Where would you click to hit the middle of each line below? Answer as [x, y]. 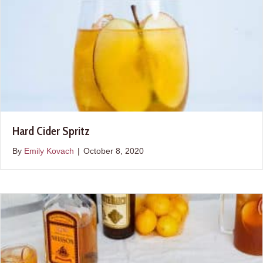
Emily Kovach [49, 151]
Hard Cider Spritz [51, 131]
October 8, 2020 [114, 151]
